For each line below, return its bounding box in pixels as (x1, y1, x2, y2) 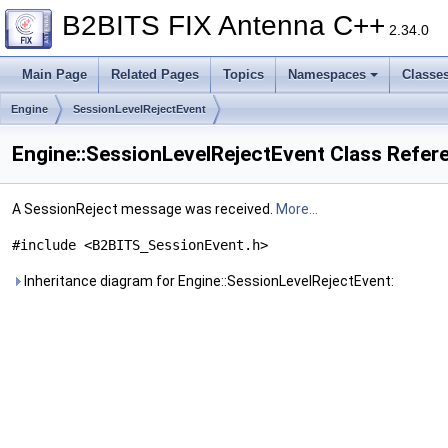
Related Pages (111, 67, 199, 82)
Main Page (22, 67, 87, 82)
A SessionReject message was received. (12, 201, 276, 217)
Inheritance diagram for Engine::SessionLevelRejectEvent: (21, 273, 394, 289)
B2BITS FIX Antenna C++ (62, 10, 385, 41)
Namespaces (288, 67, 366, 82)
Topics (223, 67, 264, 82)
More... (276, 201, 318, 217)
